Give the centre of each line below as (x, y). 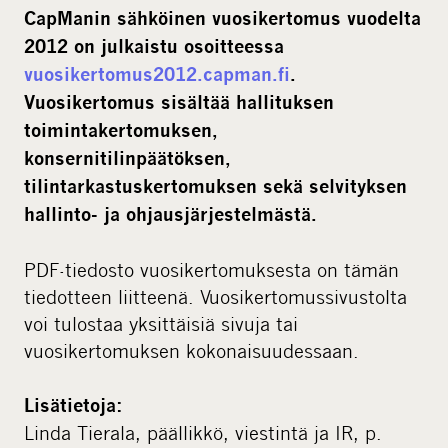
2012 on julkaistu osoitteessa (154, 46)
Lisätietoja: (73, 405)
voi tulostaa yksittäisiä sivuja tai (161, 324)
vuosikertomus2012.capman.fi (157, 74)
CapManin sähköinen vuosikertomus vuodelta (222, 18)
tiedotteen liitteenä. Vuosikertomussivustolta (215, 297)
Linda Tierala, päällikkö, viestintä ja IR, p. (203, 433)
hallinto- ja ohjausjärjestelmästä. (170, 214)
